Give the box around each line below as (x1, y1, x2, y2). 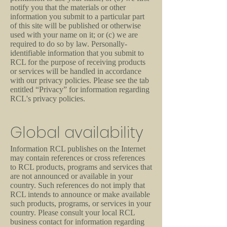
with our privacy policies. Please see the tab (10, 76, 149, 85)
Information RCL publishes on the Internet (10, 144, 145, 153)
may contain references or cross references (10, 154, 145, 162)
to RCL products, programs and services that (10, 163, 152, 171)
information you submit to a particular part (10, 12, 144, 21)
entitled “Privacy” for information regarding (10, 85, 149, 94)
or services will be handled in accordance (10, 67, 141, 75)
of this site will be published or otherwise (10, 21, 141, 30)
